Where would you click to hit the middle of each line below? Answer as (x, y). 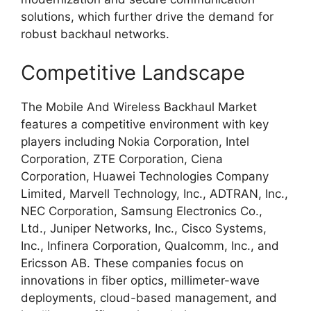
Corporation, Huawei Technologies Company (145, 176)
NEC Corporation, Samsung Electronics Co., (142, 211)
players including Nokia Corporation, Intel (135, 141)
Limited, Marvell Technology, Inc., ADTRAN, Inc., (154, 193)
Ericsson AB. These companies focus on (132, 263)
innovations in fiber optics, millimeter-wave (140, 280)
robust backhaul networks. (95, 34)
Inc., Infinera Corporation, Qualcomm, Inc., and (150, 245)
